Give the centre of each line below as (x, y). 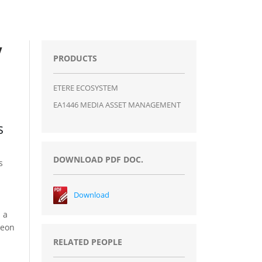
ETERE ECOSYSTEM (85, 87)
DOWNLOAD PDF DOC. (98, 159)
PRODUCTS (75, 58)
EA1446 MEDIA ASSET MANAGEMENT (117, 104)
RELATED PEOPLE (87, 242)
